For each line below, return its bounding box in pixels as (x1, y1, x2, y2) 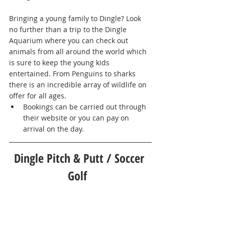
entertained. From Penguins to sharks (9, 69, 138, 79)
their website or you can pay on (23, 113, 131, 123)
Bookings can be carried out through (23, 102, 148, 112)
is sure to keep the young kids (9, 58, 111, 68)
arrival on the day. (23, 124, 98, 134)
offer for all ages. (9, 91, 68, 101)
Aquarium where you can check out (9, 36, 130, 46)
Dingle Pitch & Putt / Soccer (14, 150, 147, 167)
